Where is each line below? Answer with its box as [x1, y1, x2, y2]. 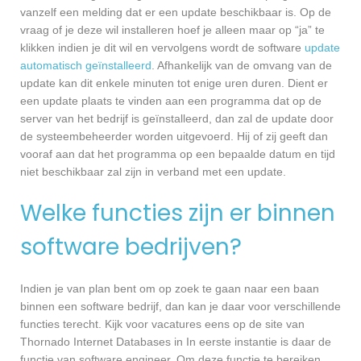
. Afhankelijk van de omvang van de [151, 59, 332, 73]
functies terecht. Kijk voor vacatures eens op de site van [20, 317, 305, 330]
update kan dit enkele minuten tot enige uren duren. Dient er [20, 77, 328, 90]
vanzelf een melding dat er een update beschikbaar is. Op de [20, 6, 331, 19]
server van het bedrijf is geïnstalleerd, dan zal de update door [20, 112, 334, 126]
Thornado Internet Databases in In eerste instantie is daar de [20, 334, 331, 348]
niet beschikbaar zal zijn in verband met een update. [20, 165, 286, 179]
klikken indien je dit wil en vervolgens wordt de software [20, 41, 305, 55]
